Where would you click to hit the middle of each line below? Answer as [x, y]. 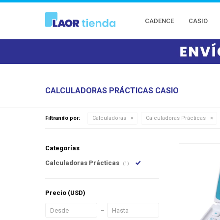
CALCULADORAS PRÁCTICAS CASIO [112, 91]
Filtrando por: [63, 118]
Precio [56, 193]
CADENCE [160, 21]
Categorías [62, 148]
